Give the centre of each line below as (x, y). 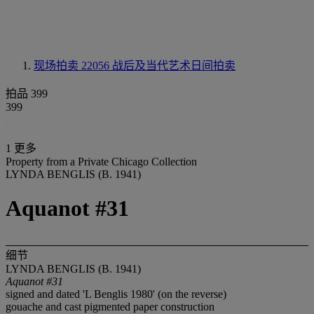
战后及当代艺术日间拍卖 (174, 66)
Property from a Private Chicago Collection (101, 162)
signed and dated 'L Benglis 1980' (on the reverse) (116, 294)
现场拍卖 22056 (73, 66)
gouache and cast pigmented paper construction (110, 306)
